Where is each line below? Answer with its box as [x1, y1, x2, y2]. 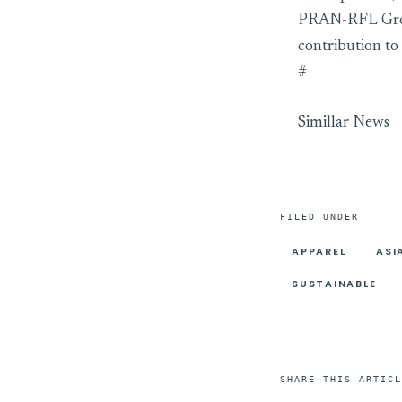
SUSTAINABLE [292, 276, 377, 292]
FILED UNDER [280, 212, 359, 222]
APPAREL [292, 243, 346, 258]
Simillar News [298, 114, 389, 131]
